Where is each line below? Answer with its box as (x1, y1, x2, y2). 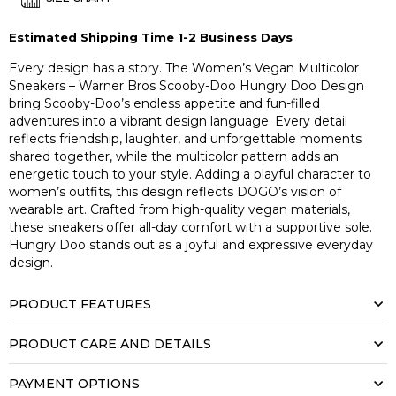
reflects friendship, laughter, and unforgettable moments (9, 130, 362, 147)
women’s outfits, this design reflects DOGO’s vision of (9, 183, 341, 200)
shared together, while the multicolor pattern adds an (9, 148, 339, 164)
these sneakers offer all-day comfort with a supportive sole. (9, 218, 372, 235)
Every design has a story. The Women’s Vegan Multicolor (9, 59, 359, 76)
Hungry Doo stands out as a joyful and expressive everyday (9, 236, 373, 253)
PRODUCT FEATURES (9, 295, 151, 312)
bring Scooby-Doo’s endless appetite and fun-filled (9, 95, 320, 111)
